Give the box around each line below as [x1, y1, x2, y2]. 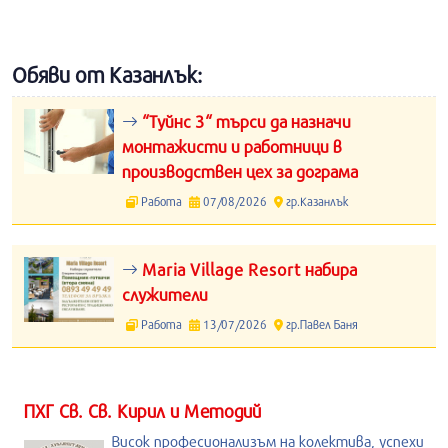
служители [122, 284, 208, 305]
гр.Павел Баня [282, 317, 358, 331]
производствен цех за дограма [122, 161, 358, 182]
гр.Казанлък [282, 194, 349, 208]
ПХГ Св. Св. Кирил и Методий [24, 400, 261, 422]
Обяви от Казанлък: [12, 62, 202, 88]
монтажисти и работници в [122, 136, 342, 157]
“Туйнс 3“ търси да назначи [138, 111, 351, 132]
